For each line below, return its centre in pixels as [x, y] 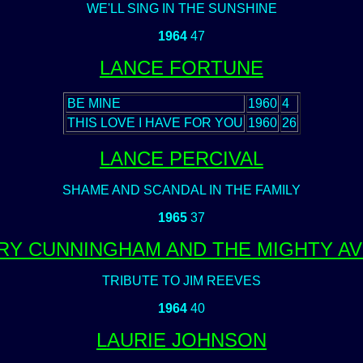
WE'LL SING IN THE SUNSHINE [181, 9]
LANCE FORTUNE [181, 68]
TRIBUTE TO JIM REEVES [181, 281]
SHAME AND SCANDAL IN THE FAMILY [181, 190]
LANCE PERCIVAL [181, 158]
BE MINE [94, 103]
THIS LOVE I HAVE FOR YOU [155, 123]
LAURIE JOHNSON [181, 340]
